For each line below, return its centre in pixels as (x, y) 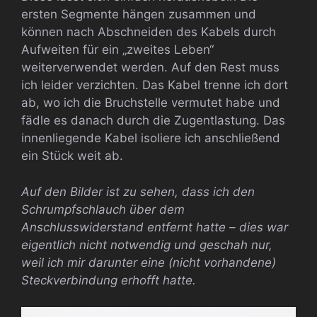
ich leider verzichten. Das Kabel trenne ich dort (155, 85)
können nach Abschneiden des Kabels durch (149, 32)
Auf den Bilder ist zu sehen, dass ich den (138, 191)
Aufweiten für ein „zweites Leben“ (117, 50)
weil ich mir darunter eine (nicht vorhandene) (149, 262)
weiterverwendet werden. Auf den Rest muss (150, 68)
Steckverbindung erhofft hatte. (109, 280)
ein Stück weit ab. (72, 156)
